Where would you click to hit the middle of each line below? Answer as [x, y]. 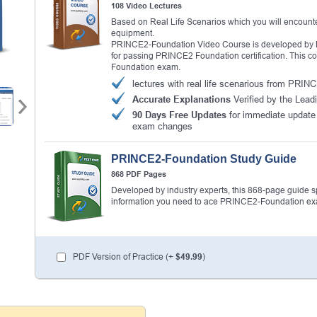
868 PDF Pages [139, 174]
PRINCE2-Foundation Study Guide [204, 159]
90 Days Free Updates [179, 115]
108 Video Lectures [146, 6]
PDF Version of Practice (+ [124, 257]
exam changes [162, 126]
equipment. [133, 33]
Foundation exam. [146, 67]
